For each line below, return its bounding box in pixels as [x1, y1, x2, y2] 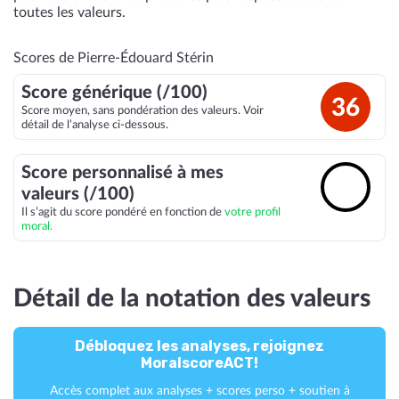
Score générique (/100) [21, 84, 208, 102]
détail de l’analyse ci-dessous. [21, 119, 168, 130]
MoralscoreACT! [141, 354, 258, 371]
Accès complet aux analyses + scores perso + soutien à [49, 385, 350, 397]
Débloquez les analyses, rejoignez [75, 338, 324, 354]
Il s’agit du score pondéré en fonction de [21, 207, 224, 217]
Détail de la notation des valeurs [13, 286, 370, 311]
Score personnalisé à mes [21, 164, 224, 182]
